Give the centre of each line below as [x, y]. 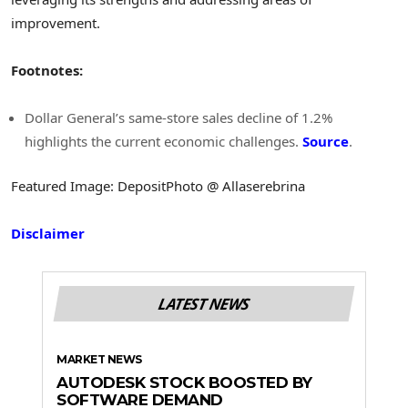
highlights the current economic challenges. [163, 142]
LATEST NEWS [204, 304]
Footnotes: [47, 70]
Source [326, 142]
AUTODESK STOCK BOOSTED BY [184, 383]
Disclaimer [48, 234]
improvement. [56, 22]
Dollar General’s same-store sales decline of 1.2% [178, 118]
